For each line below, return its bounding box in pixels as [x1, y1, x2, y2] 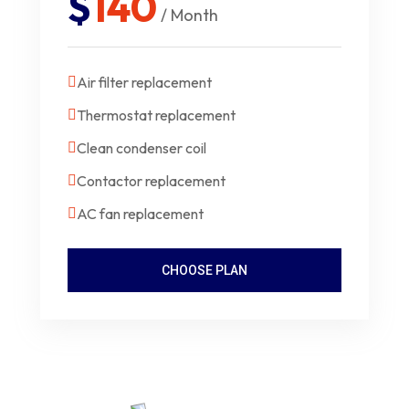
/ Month [161, 5, 218, 26]
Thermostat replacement [77, 106, 236, 125]
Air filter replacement [77, 73, 212, 92]
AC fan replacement [77, 204, 204, 224]
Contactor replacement [77, 172, 225, 191]
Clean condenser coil [77, 139, 206, 158]
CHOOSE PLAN [162, 263, 247, 278]
